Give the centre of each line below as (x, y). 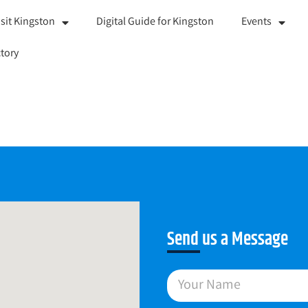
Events (257, 22)
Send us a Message (228, 240)
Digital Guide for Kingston (155, 22)
